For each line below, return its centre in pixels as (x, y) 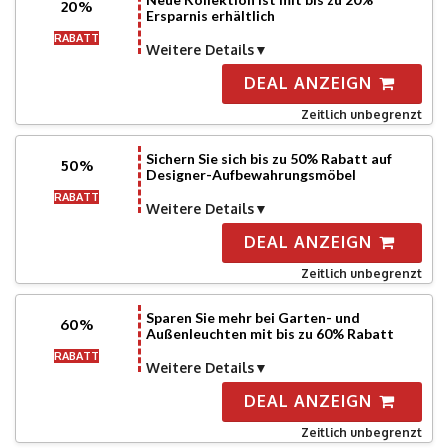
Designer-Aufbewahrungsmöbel (250, 174)
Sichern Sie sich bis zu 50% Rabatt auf (268, 158)
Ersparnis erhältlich (210, 15)
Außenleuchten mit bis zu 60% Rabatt (269, 333)
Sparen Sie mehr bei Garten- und (252, 317)
